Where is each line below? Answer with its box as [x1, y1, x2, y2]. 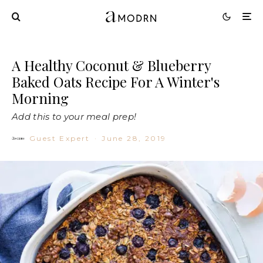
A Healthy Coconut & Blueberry [12, 55, 211, 75]
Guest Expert [29, 133, 90, 143]
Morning [12, 88, 69, 107]
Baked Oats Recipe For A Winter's [12, 72, 220, 91]
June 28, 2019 [102, 133, 167, 143]
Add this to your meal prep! [12, 110, 137, 122]
